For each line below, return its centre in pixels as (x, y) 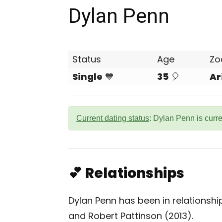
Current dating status (113, 118)
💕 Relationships (126, 173)
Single (87, 77)
